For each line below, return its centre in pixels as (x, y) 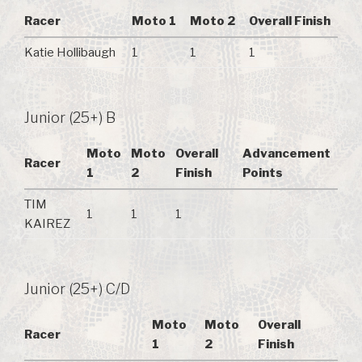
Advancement (286, 153)
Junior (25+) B (70, 118)
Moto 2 (213, 21)
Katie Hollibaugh (70, 52)
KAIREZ (47, 223)
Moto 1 (154, 21)
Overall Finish (290, 21)
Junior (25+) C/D (77, 289)
